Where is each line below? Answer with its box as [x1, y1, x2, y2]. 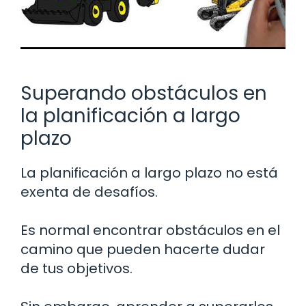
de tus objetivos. [20, 259, 133, 279]
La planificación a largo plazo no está [20, 163, 278, 183]
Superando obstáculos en [20, 80, 267, 107]
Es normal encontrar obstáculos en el [20, 221, 280, 240]
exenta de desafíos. [20, 182, 158, 202]
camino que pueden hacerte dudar [20, 240, 265, 260]
